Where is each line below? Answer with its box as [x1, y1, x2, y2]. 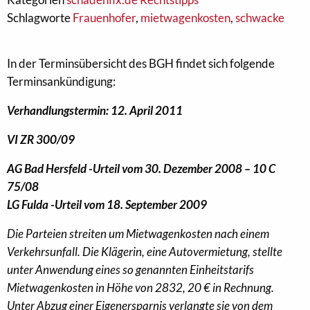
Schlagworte [7, 10, 73, 25]
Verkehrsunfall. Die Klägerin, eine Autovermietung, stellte [7, 244, 282, 259]
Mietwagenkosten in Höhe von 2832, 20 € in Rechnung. [7, 280, 274, 295]
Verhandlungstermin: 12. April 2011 [7, 103, 183, 118]
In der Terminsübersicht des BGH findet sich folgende [7, 56, 275, 71]
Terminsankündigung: [7, 74, 116, 89]
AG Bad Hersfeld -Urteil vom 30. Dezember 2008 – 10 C [7, 161, 275, 176]
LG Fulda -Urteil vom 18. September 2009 [7, 197, 207, 212]
